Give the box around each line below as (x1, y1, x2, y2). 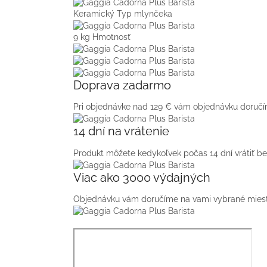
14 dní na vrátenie (73, 124, 169, 139)
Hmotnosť (92, 32, 131, 42)
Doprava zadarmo (73, 77, 171, 92)
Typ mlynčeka (117, 9, 172, 19)
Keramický (73, 9, 117, 19)
